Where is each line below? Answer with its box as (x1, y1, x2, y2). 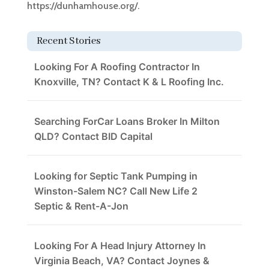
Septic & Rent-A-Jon (34, 199, 128, 212)
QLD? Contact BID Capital (34, 130, 153, 142)
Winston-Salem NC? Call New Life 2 (34, 184, 198, 197)
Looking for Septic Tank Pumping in (34, 169, 198, 182)
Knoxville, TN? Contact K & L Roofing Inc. (34, 75, 224, 88)
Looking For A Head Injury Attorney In (34, 239, 206, 252)
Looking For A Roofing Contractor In (34, 60, 200, 73)
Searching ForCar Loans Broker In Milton (34, 115, 220, 127)
